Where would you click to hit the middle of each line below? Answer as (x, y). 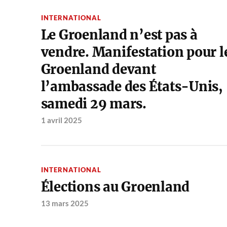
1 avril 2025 (61, 120)
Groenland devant (98, 70)
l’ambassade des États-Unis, (132, 87)
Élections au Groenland (115, 187)
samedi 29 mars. (93, 104)
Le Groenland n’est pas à (119, 35)
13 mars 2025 (65, 203)
